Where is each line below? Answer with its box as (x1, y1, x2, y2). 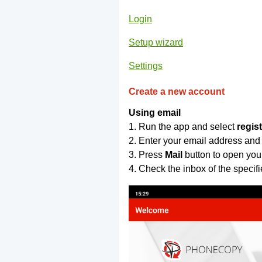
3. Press (129, 150, 165, 160)
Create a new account (129, 87, 225, 97)
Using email (129, 108, 181, 118)
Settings (129, 61, 163, 71)
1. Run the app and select (129, 122, 237, 132)
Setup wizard (129, 37, 183, 48)
